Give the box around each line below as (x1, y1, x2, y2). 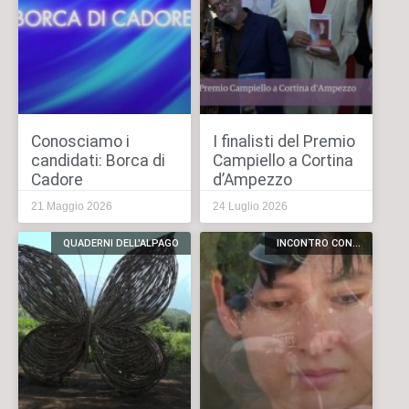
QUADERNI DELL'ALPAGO (62, 237, 179, 250)
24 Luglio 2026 (212, 200, 288, 214)
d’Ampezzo (212, 171, 292, 190)
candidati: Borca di (30, 152, 165, 171)
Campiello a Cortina (212, 152, 353, 171)
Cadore (30, 171, 83, 190)
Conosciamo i (30, 132, 130, 152)
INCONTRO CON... (276, 237, 361, 250)
